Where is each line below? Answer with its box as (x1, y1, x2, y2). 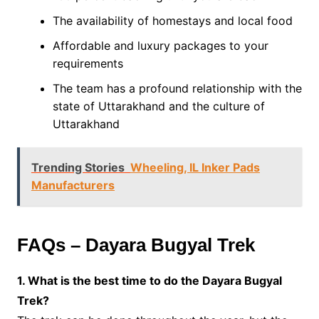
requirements (52, 56, 123, 71)
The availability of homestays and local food (52, 14, 293, 28)
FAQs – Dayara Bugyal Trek (16, 234, 255, 256)
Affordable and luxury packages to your (52, 38, 268, 53)
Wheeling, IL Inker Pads (130, 160, 260, 175)
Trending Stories (31, 160, 125, 175)
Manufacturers (31, 178, 115, 193)
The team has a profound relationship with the (52, 81, 302, 96)
